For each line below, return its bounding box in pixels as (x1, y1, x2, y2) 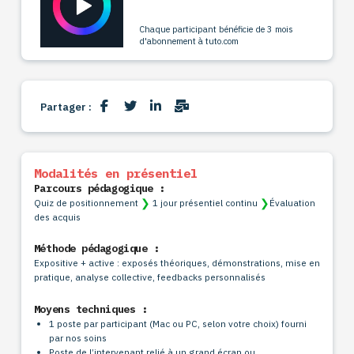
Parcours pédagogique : (33, 181, 165, 195)
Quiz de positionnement (33, 196, 141, 209)
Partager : (40, 100, 92, 115)
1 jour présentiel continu (149, 196, 260, 209)
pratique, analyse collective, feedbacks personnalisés (33, 271, 265, 284)
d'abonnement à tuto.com (138, 36, 239, 47)
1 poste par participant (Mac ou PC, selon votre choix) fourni (49, 318, 307, 330)
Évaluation (269, 196, 315, 209)
